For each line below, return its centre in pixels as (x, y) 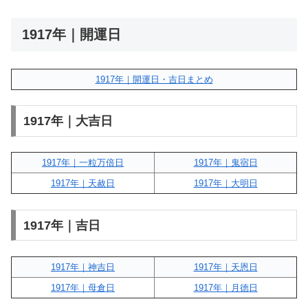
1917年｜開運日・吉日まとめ (154, 79)
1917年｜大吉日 (68, 121)
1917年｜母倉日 (83, 288)
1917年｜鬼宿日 (225, 163)
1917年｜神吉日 (83, 267)
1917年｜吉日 (62, 225)
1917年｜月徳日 (225, 288)
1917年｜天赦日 (83, 184)
